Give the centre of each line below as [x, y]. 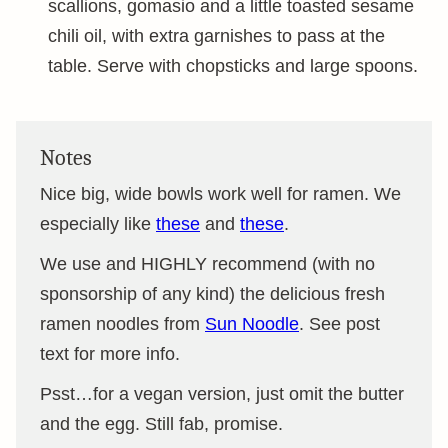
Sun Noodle [252, 324]
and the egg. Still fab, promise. [161, 424]
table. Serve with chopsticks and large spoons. [233, 66]
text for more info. [110, 354]
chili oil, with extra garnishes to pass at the [216, 36]
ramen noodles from [122, 324]
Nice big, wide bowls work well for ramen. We [220, 194]
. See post [339, 324]
